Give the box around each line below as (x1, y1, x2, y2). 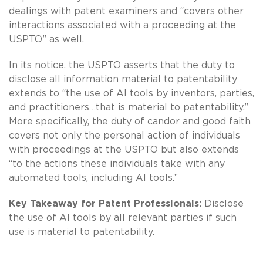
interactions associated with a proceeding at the (9, 20, 236, 30)
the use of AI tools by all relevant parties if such (9, 213, 237, 222)
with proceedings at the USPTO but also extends (9, 144, 239, 154)
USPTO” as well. (9, 34, 84, 44)
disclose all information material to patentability (9, 74, 237, 84)
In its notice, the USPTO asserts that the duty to (9, 60, 235, 70)
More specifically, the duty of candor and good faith (9, 116, 251, 126)
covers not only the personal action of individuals (9, 130, 240, 140)
